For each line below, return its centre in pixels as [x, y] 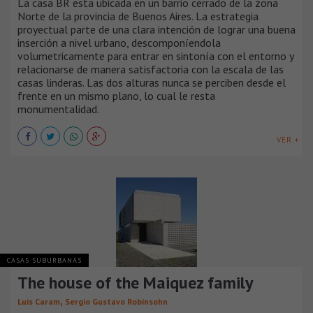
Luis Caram [39, 301]
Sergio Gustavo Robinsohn [116, 301]
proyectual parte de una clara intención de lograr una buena [156, 29]
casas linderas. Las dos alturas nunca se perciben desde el [152, 82]
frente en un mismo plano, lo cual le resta [116, 95]
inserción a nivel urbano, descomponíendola [119, 42]
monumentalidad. [58, 109]
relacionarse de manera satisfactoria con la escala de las [151, 69]
